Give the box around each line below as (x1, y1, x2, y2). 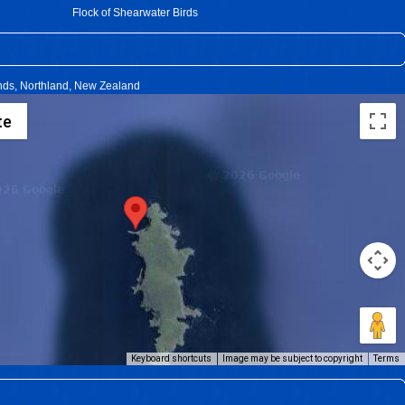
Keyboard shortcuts (131, 353, 212, 363)
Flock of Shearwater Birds (72, 6, 199, 19)
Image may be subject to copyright (222, 353, 363, 363)
